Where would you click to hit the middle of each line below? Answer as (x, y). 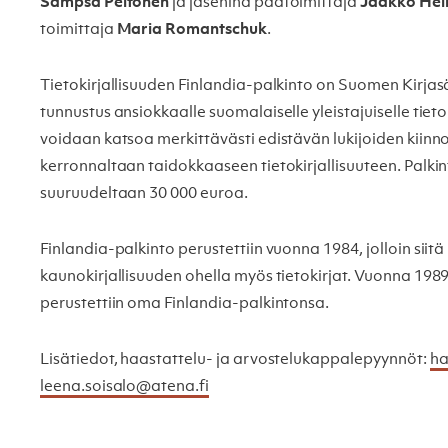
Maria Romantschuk (191, 29)
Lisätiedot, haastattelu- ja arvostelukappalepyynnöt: (235, 359)
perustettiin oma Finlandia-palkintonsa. (185, 303)
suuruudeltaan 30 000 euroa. (144, 193)
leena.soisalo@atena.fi (124, 386)
